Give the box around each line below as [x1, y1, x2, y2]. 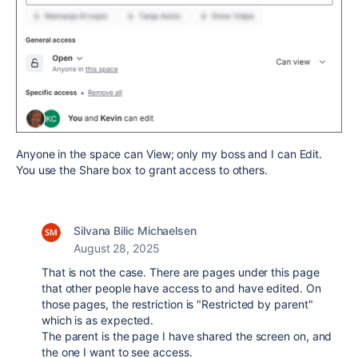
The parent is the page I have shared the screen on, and [42, 329, 332, 344]
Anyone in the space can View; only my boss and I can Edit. [16, 147, 323, 161]
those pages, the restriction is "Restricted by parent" [42, 297, 313, 312]
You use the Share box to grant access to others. [16, 163, 268, 177]
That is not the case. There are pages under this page [42, 265, 320, 280]
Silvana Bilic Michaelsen [74, 224, 197, 238]
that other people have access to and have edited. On [42, 281, 321, 296]
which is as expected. [42, 313, 157, 328]
